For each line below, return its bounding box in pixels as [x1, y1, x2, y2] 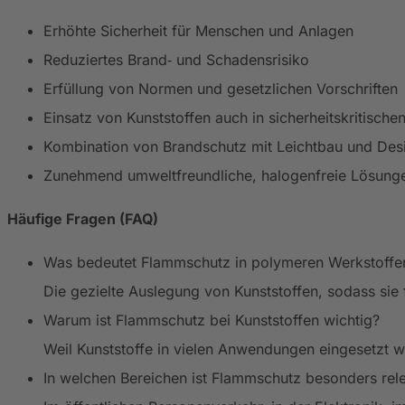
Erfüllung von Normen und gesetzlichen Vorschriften [43, 79, 398, 98]
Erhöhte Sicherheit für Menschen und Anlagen [43, 21, 353, 40]
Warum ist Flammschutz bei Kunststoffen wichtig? [43, 310, 380, 329]
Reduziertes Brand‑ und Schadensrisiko [43, 50, 309, 69]
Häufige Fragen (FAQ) [7, 209, 158, 228]
